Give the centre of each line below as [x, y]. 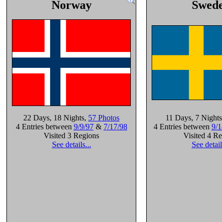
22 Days [36, 118]
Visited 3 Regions [71, 136]
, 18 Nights [67, 118]
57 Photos [104, 118]
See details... [71, 144]
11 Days [178, 118]
